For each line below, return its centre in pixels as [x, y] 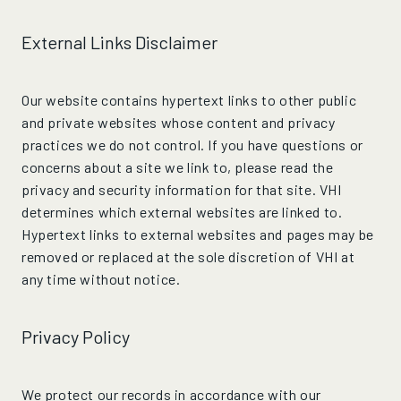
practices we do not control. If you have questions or [192, 145]
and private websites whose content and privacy [179, 122]
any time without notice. [101, 279]
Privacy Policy [76, 337]
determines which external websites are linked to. [182, 212]
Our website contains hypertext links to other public [189, 100]
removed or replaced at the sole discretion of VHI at [188, 256]
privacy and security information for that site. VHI [182, 189]
